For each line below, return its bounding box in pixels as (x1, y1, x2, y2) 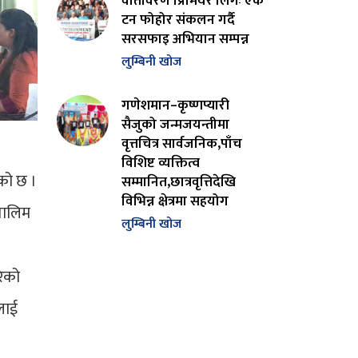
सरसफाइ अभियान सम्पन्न (121, 26, 249, 50)
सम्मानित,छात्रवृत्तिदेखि (121, 169, 236, 193)
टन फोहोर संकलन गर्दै (121, 7, 235, 31)
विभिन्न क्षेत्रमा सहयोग (121, 189, 229, 213)
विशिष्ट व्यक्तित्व (121, 150, 200, 174)
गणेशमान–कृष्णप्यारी (121, 93, 229, 117)
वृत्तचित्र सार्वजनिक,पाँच (121, 131, 242, 155)
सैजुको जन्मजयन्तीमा (121, 112, 229, 136)
